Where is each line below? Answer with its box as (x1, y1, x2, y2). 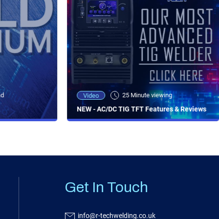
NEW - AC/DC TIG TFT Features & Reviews (77, 105, 207, 113)
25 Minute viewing (122, 91, 173, 99)
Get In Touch (64, 179, 148, 196)
